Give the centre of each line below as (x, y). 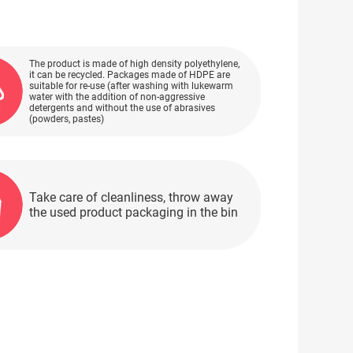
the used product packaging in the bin (134, 212)
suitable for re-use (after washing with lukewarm (132, 86)
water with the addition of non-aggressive (117, 97)
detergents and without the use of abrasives (123, 108)
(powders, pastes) (67, 119)
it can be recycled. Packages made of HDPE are (130, 75)
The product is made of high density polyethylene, (135, 64)
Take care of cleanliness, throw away (132, 197)
